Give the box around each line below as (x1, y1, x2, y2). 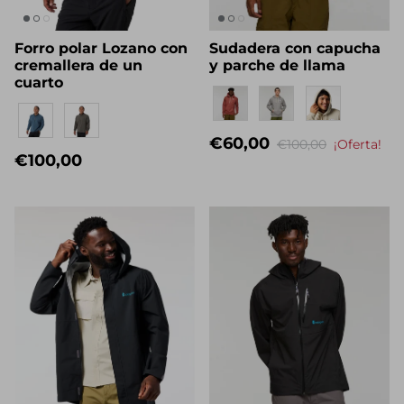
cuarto (14, 88, 63, 106)
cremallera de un (14, 71, 142, 89)
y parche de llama (209, 71, 345, 89)
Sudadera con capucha (209, 54, 381, 72)
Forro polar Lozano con (14, 54, 188, 72)
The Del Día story (17, 99, 139, 117)
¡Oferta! (334, 151, 381, 168)
